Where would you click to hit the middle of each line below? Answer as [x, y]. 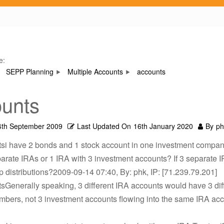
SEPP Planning [30, 71]
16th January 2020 [163, 126]
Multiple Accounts [95, 71]
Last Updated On [104, 126]
